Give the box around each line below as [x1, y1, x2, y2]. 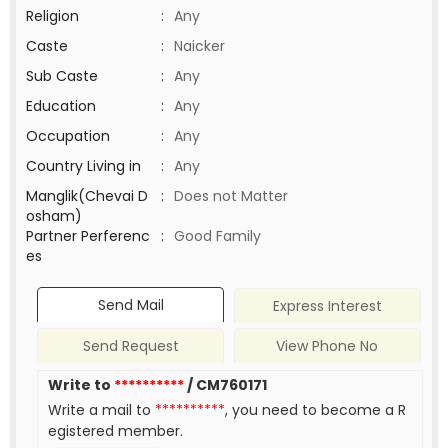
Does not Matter [174, 186, 288, 206]
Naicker [174, 36, 225, 56]
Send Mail [97, 295, 164, 316]
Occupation [26, 126, 110, 146]
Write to [48, 375, 115, 396]
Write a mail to [48, 400, 156, 421]
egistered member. [48, 421, 184, 442]
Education [26, 96, 96, 116]
